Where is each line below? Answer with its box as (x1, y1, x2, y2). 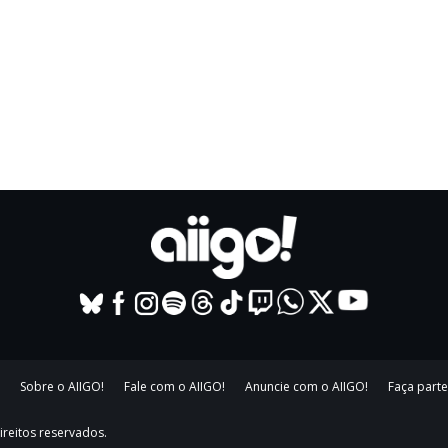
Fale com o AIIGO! (124, 378, 225, 395)
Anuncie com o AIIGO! (245, 378, 368, 395)
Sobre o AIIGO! (20, 378, 104, 395)
